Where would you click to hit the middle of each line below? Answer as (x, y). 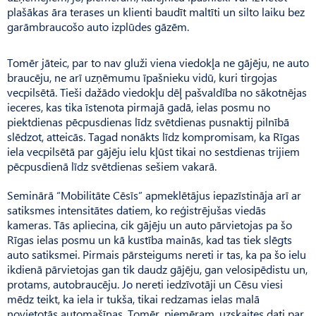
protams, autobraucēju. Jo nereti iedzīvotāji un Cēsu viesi (145, 284)
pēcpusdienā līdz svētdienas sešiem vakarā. (112, 166)
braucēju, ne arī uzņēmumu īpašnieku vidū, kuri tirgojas (142, 77)
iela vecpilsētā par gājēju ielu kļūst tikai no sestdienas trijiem (153, 151)
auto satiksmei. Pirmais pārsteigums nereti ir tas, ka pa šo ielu (157, 254)
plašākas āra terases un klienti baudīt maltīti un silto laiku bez (156, 11)
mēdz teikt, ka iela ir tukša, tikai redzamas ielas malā (133, 298)
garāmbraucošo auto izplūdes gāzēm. (98, 26)
